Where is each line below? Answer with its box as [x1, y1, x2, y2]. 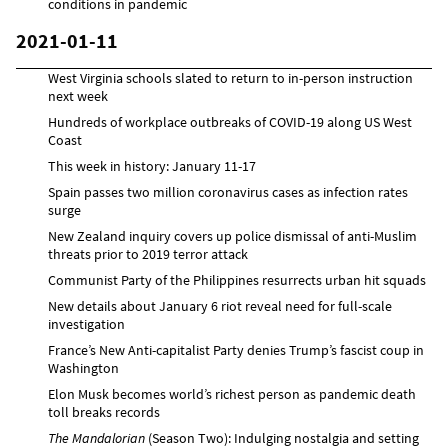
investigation [48, 314, 125, 333]
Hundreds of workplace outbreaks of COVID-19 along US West [48, 112, 412, 131]
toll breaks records [48, 402, 160, 421]
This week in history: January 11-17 [48, 156, 256, 175]
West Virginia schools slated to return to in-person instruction [48, 68, 413, 87]
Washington [48, 358, 119, 377]
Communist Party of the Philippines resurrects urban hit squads [48, 270, 426, 289]
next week [48, 86, 108, 105]
